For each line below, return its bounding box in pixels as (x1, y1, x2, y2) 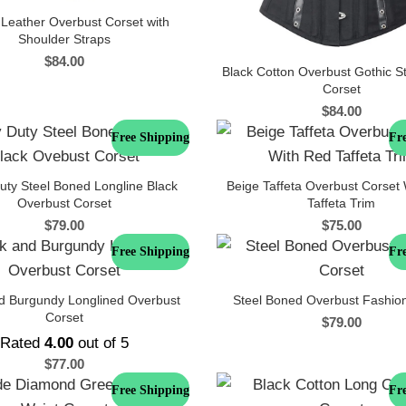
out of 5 (73, 334, 130, 353)
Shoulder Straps (18, 32, 111, 46)
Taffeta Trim (307, 196, 376, 211)
